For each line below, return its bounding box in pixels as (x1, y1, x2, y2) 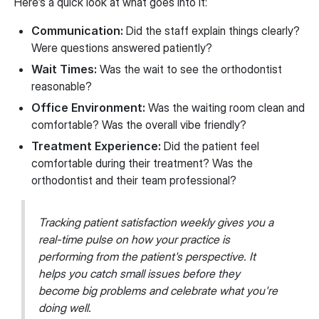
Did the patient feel (161, 138, 259, 153)
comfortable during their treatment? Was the (31, 155, 253, 170)
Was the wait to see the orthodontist (97, 61, 282, 76)
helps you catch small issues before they (38, 266, 241, 281)
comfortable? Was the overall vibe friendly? (31, 117, 246, 132)
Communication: (31, 23, 123, 38)
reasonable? (31, 78, 92, 93)
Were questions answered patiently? (31, 40, 212, 55)
